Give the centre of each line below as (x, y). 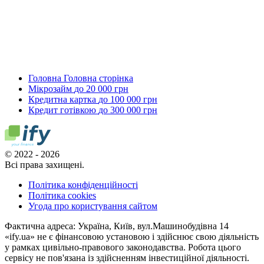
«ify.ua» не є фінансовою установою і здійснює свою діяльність (132, 237)
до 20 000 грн (101, 89)
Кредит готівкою (62, 110)
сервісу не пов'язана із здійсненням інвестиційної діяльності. (127, 258)
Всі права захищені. (44, 165)
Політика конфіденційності (83, 185)
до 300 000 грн (128, 110)
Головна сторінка (98, 78)
